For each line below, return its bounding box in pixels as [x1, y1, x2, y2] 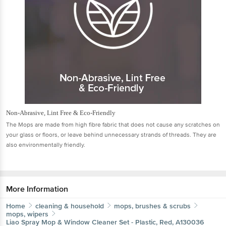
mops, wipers [6, 209, 48, 218]
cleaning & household [35, 201, 104, 210]
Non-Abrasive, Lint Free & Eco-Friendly [6, 108, 116, 117]
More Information [6, 184, 68, 194]
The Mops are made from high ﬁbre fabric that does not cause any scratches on [6, 121, 220, 129]
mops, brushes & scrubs [114, 201, 191, 210]
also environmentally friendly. [6, 141, 85, 149]
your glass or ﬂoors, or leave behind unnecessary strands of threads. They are [6, 131, 216, 139]
